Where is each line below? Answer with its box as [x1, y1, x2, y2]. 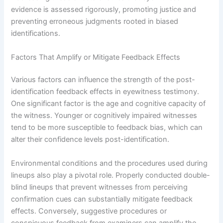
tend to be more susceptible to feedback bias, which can [11, 123, 203, 132]
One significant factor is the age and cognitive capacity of [11, 99, 206, 109]
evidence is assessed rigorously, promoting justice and [11, 5, 197, 14]
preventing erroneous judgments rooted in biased [11, 17, 179, 26]
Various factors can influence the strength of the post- [11, 75, 196, 85]
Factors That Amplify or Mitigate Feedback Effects [11, 52, 181, 62]
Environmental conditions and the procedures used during [11, 158, 208, 168]
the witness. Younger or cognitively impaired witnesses [11, 111, 198, 120]
